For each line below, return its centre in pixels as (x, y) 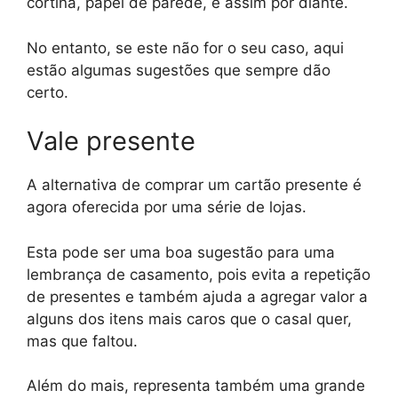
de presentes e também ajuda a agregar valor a (197, 296)
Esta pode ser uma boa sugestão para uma (181, 252)
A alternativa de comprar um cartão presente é (194, 185)
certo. (48, 92)
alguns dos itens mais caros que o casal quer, (189, 318)
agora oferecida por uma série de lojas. (167, 207)
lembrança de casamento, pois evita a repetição (199, 274)
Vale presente (111, 141)
